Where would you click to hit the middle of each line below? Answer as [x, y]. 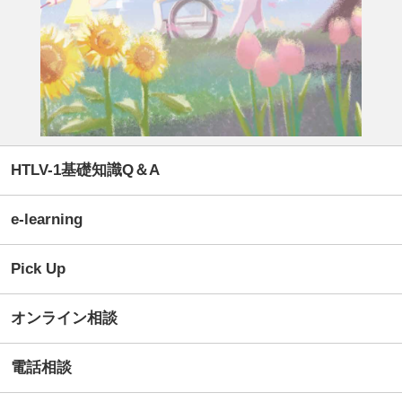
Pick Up [38, 269]
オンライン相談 [64, 319]
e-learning [47, 220]
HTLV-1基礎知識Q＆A [85, 170]
